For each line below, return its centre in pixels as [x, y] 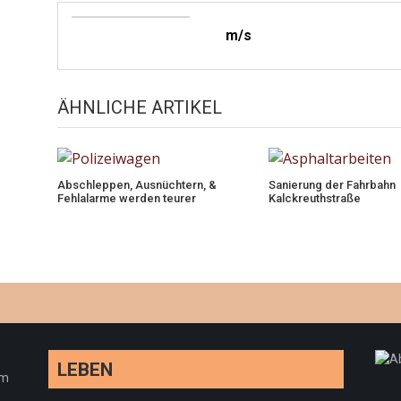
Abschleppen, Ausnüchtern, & [137, 185]
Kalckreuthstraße [314, 199]
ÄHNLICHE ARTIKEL [139, 108]
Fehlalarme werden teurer [126, 199]
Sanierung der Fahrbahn [332, 185]
